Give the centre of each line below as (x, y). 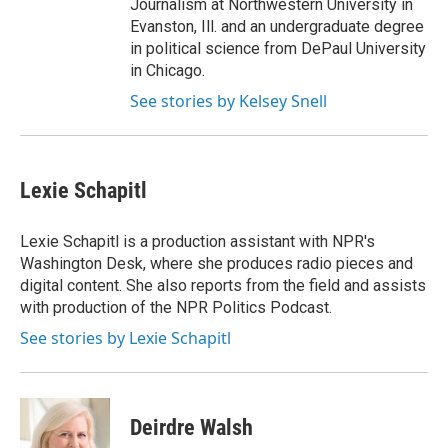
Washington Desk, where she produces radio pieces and (216, 263)
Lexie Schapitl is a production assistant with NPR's (197, 241)
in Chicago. (167, 70)
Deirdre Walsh (191, 427)
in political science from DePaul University (278, 48)
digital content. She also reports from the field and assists (223, 285)
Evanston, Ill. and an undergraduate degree (277, 26)
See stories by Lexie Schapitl (125, 338)
